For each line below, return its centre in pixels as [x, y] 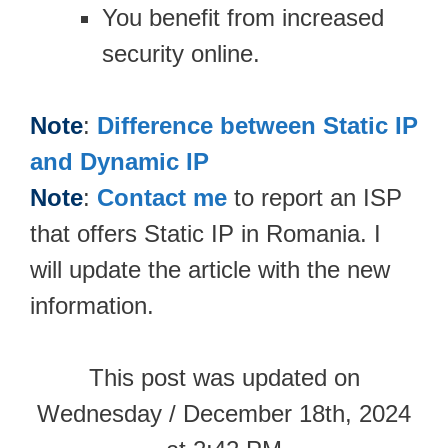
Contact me [162, 197]
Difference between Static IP [257, 125]
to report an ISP [314, 197]
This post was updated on [224, 377]
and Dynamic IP [119, 161]
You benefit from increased [243, 17]
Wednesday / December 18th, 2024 [224, 413]
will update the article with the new [210, 269]
